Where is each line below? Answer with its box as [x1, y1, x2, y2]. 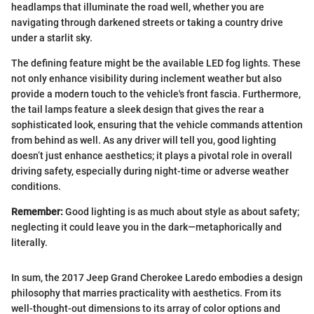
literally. [11, 237, 48, 249]
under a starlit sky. [11, 32, 93, 44]
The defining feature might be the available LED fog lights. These [11, 57, 301, 69]
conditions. [11, 181, 61, 193]
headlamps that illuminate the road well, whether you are [11, 1, 264, 13]
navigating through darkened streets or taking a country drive [11, 17, 283, 29]
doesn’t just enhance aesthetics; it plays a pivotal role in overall [11, 150, 292, 162]
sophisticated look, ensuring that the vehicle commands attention [11, 119, 303, 131]
